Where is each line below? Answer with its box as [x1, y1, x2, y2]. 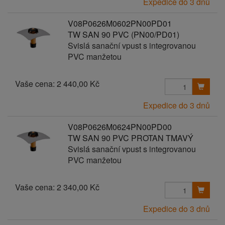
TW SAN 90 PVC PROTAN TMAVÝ [67, 132, 193, 144]
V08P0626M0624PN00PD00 [67, 121, 172, 133]
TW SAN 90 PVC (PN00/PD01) [67, 29, 179, 40]
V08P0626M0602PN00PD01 [67, 18, 172, 29]
